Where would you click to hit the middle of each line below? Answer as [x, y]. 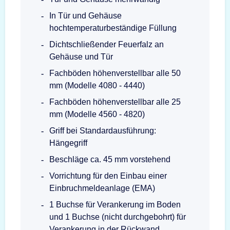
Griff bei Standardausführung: [103, 131]
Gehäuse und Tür [81, 57]
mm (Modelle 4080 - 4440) [97, 85]
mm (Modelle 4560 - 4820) [97, 114]
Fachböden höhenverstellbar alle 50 [115, 73]
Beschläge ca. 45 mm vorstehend [110, 159]
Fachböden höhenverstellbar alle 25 [115, 102]
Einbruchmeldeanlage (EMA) [102, 188]
